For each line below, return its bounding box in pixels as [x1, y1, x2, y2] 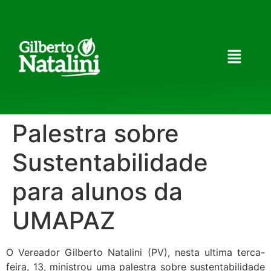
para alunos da [12, 177, 183, 206]
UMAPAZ [12, 206, 116, 235]
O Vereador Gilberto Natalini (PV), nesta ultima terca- [6, 246, 265, 258]
